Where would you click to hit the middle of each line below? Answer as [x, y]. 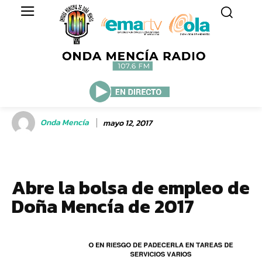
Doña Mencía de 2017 [103, 206]
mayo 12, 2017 [127, 123]
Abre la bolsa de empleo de [131, 188]
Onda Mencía [65, 123]
